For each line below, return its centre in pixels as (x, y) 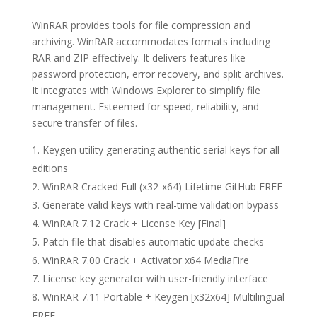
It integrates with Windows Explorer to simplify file (146, 90)
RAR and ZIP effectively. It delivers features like (138, 58)
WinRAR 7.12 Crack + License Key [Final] (134, 223)
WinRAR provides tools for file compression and (141, 25)
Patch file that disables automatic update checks (153, 242)
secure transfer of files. (84, 123)
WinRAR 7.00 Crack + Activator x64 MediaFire (145, 260)
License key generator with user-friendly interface (155, 278)
